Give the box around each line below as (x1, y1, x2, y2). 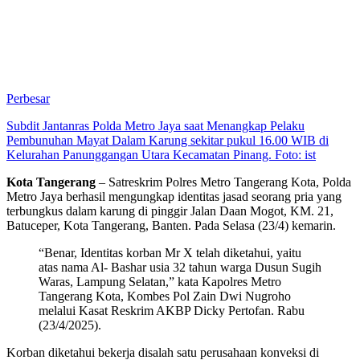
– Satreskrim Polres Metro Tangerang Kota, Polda (96, 175, 351, 190)
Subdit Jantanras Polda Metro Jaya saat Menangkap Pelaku (6, 119, 305, 133)
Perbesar (6, 92, 50, 106)
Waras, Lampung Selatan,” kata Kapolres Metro (39, 275, 281, 289)
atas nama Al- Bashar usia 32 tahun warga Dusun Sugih (39, 260, 321, 275)
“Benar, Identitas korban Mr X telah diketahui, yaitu (39, 246, 301, 260)
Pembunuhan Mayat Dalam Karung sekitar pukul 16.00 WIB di (6, 133, 329, 148)
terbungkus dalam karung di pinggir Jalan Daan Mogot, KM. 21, (6, 204, 333, 219)
